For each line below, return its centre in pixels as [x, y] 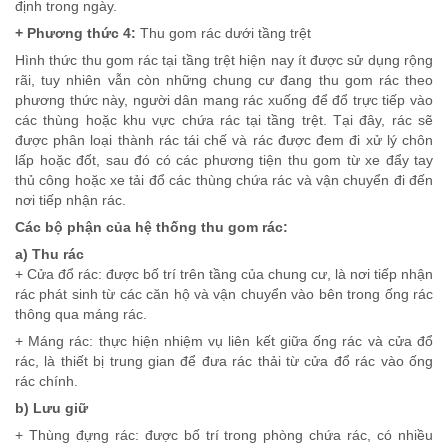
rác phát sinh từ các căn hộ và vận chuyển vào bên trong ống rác [224, 293]
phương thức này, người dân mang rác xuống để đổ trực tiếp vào [224, 99]
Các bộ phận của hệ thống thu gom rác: [151, 226]
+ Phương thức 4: [75, 32]
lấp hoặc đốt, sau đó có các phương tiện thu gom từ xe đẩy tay [224, 159]
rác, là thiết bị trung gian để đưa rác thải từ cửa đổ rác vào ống [224, 360]
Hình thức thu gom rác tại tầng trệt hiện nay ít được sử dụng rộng [224, 59]
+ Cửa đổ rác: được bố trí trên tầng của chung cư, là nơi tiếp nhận [224, 273]
